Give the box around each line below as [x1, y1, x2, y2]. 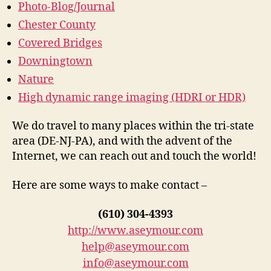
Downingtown [18, 54, 93, 68]
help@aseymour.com [82, 240, 189, 254]
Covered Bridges [18, 36, 102, 50]
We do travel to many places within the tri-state [12, 119, 254, 133]
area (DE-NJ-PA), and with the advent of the [12, 134, 232, 148]
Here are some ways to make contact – [12, 178, 207, 192]
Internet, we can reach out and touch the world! [12, 149, 256, 163]
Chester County [18, 18, 96, 32]
